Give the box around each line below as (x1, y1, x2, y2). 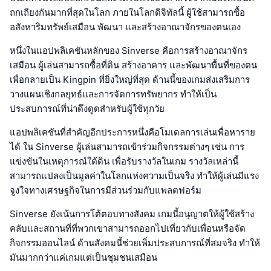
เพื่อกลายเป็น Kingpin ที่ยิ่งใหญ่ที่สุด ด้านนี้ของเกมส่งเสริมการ (10, 73, 250, 85)
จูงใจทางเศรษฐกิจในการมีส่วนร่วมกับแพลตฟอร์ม (10, 184, 201, 196)
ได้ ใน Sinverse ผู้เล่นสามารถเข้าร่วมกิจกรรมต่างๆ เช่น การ (10, 140, 244, 152)
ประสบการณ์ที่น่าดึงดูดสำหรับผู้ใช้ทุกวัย (10, 102, 165, 114)
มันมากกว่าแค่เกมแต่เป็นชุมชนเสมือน (10, 251, 157, 263)
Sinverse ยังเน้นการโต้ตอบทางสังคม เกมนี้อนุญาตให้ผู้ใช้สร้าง (10, 207, 254, 220)
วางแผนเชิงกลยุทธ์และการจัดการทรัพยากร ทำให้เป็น (10, 88, 217, 100)
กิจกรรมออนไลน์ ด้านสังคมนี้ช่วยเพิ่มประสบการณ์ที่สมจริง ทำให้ (10, 237, 260, 249)
